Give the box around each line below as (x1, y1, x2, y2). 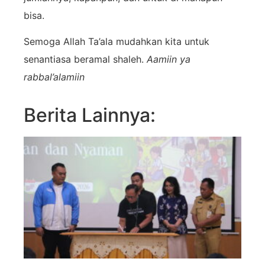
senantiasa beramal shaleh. (24, 53, 147, 65)
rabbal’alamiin (24, 70, 85, 83)
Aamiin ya (147, 53, 190, 65)
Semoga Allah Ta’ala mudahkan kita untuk (24, 35, 209, 47)
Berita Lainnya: (24, 104, 156, 127)
